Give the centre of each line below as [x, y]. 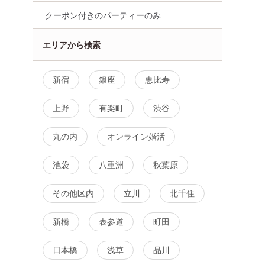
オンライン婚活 [136, 136]
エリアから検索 [72, 44]
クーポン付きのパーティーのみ [103, 15]
